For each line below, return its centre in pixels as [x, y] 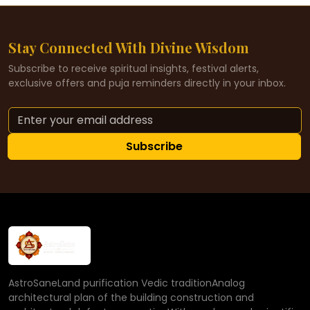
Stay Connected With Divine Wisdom [129, 47]
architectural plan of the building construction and [131, 297]
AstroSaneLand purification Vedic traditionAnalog [127, 283]
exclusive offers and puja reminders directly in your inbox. [147, 83]
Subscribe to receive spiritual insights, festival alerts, [134, 68]
